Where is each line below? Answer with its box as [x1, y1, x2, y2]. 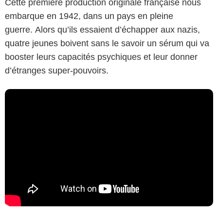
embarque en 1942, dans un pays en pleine [5, 11, 173, 21]
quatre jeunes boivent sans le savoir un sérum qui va [5, 38, 209, 48]
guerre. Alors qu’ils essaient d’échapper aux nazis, [5, 24, 200, 35]
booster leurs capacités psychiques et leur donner [5, 52, 198, 62]
